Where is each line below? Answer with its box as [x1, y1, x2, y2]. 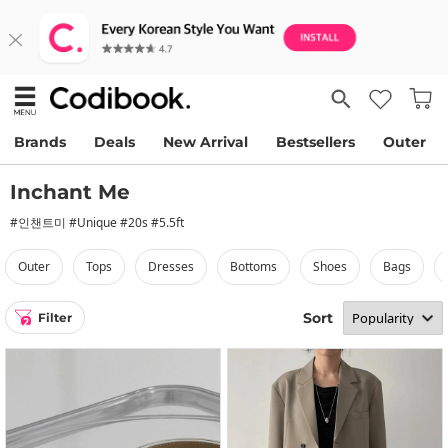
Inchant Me [10, 180, 130, 204]
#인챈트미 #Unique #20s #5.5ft [10, 214, 184, 231]
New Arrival [163, 133, 248, 151]
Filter [38, 310, 72, 325]
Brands [14, 133, 66, 151]
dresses [157, 258, 194, 275]
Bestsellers [276, 133, 355, 151]
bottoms [238, 258, 277, 275]
